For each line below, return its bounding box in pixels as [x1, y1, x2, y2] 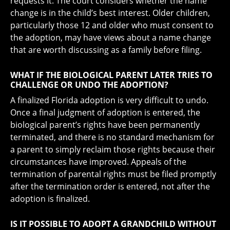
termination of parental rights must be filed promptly [10, 168, 216, 180]
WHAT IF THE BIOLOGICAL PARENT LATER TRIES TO [10, 69, 213, 81]
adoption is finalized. [10, 193, 90, 204]
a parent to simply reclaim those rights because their [10, 143, 215, 155]
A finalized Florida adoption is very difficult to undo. [10, 94, 208, 106]
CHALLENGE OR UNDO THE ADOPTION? [10, 79, 168, 90]
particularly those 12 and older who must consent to [10, 19, 214, 31]
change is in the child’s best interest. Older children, [10, 7, 210, 18]
